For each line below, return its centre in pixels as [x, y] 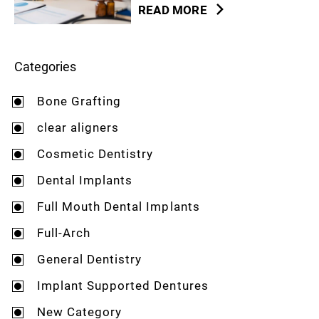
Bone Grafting [79, 100]
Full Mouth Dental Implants [119, 206]
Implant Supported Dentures [123, 285]
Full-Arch [64, 232]
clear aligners [78, 127]
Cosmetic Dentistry [95, 153]
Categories [45, 66]
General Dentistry [90, 258]
